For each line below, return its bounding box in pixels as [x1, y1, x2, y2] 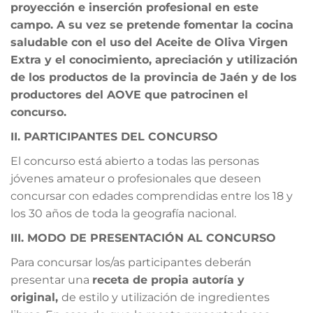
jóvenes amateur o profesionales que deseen [10, 171, 261, 185]
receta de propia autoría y [92, 272, 245, 286]
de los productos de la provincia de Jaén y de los [10, 70, 297, 84]
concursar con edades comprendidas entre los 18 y [10, 189, 293, 203]
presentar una [10, 272, 92, 286]
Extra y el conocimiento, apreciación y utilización [10, 52, 298, 66]
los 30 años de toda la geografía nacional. [10, 206, 236, 220]
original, [10, 290, 61, 304]
